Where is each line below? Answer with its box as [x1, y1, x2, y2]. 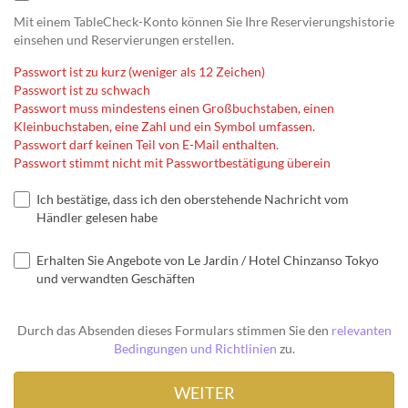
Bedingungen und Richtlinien [113, 341, 277, 357]
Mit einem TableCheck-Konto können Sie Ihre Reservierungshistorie [14, 14, 394, 30]
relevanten [331, 322, 392, 339]
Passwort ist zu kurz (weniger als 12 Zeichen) [14, 64, 265, 80]
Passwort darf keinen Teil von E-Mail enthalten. [14, 137, 279, 153]
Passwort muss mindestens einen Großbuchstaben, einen [14, 100, 334, 117]
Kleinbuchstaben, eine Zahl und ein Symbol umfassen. [14, 118, 315, 135]
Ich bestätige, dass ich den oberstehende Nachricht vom [36, 191, 349, 208]
